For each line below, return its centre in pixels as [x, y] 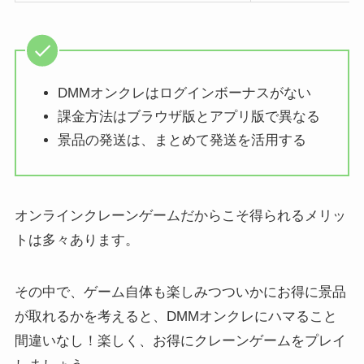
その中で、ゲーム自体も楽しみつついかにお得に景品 [180, 292]
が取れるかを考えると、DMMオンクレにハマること [175, 317]
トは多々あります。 [76, 240]
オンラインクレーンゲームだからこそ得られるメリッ [180, 216]
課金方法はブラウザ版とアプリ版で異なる [188, 116]
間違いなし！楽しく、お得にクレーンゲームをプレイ [180, 341]
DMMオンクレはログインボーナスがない [184, 93]
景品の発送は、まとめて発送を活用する [182, 141]
